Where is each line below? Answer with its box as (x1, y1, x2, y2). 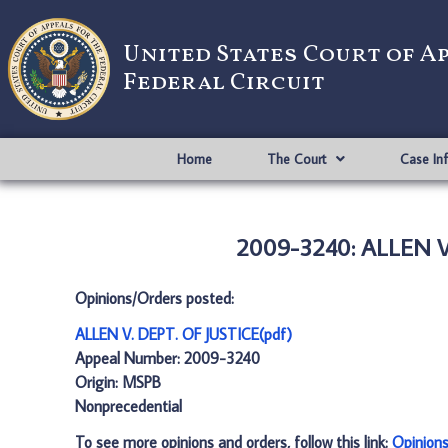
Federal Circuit (123, 66, 325, 100)
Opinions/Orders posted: (75, 288, 234, 308)
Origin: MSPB (75, 372, 161, 392)
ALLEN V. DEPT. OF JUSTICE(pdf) (75, 324, 292, 344)
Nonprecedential (75, 396, 182, 416)
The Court (266, 150, 326, 168)
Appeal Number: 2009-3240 (75, 348, 260, 368)
